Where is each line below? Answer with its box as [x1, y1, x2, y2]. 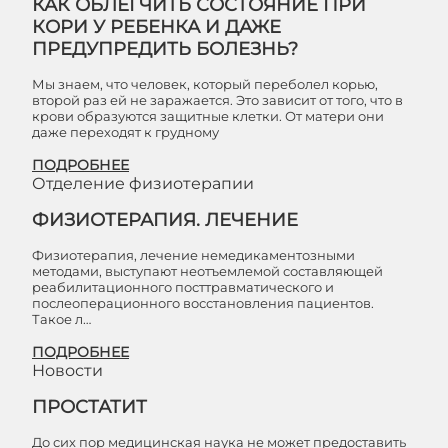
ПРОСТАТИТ [32, 396, 147, 418]
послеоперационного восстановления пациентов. [32, 295, 374, 311]
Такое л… [32, 311, 91, 327]
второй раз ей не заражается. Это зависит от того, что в [32, 92, 403, 108]
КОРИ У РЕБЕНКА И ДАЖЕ [32, 16, 281, 38]
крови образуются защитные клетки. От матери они [32, 108, 384, 124]
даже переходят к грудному [32, 124, 219, 140]
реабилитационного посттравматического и [32, 279, 334, 295]
